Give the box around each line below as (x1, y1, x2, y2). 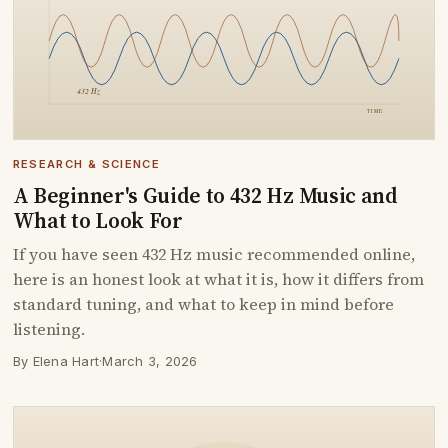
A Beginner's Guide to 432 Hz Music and (12, 180, 398, 210)
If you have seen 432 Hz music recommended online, (12, 243, 415, 266)
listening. (12, 318, 85, 341)
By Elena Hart (12, 353, 100, 370)
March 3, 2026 (102, 353, 198, 370)
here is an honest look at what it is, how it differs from (12, 268, 424, 291)
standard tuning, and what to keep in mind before (12, 293, 394, 316)
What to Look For (12, 205, 183, 235)
